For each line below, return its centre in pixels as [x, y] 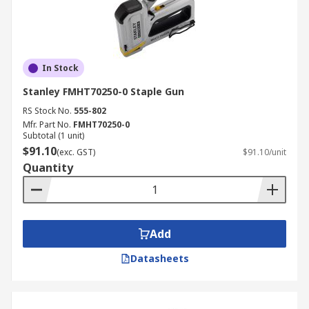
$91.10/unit [265, 152]
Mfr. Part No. [47, 124]
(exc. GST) [76, 152]
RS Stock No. [47, 111]
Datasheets [159, 258]
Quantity [48, 168]
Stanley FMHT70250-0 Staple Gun [103, 91]
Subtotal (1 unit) [53, 136]
